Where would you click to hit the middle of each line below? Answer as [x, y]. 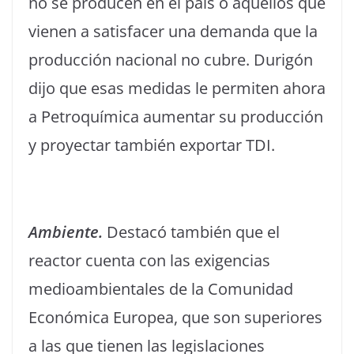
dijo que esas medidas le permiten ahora [177, 88]
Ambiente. [68, 232]
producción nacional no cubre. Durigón [171, 60]
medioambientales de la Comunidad [161, 289]
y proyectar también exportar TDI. [152, 145]
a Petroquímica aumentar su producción [176, 117]
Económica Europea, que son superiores [175, 317]
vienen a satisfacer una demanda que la [173, 31]
